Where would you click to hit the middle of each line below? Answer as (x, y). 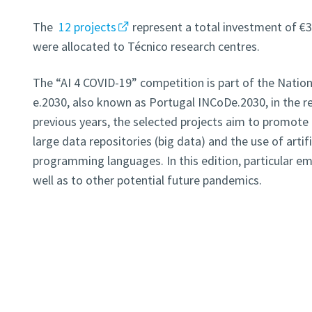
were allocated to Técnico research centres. (146, 47)
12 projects (87, 27)
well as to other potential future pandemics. (147, 180)
